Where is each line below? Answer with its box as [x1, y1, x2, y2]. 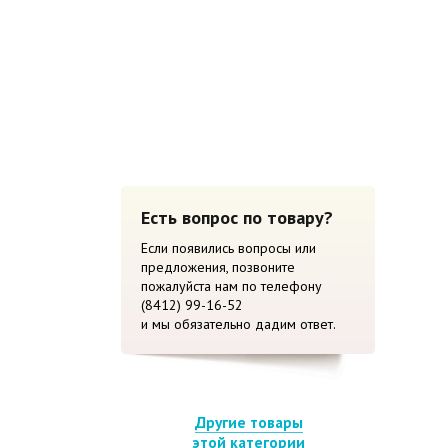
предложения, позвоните [140, 258, 295, 277]
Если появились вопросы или [140, 239, 316, 258]
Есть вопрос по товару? [140, 205, 333, 230]
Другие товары [194, 411, 303, 432]
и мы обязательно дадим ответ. [140, 315, 336, 334]
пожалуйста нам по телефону [140, 277, 322, 296]
